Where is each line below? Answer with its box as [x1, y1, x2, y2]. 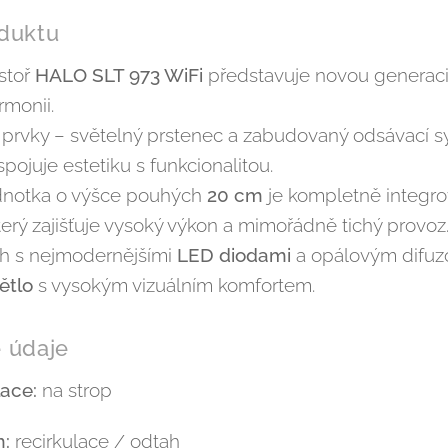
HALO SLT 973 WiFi [35, 64, 203, 86]
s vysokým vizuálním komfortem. [33, 274, 315, 296]
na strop [37, 379, 112, 401]
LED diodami [177, 244, 291, 266]
